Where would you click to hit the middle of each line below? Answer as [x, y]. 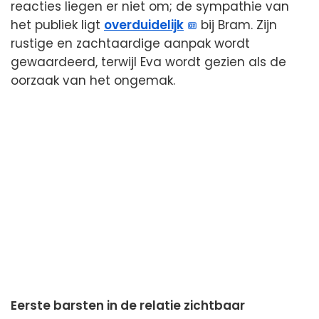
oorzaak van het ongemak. [93, 80]
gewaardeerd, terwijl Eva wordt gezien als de [148, 62]
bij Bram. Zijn [237, 25]
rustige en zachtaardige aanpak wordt [130, 43]
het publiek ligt [57, 25]
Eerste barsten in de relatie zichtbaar [128, 305]
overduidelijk [144, 25]
